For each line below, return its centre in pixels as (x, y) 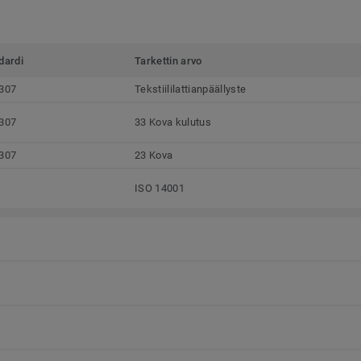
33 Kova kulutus (173, 122)
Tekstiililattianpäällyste (191, 89)
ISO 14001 (160, 189)
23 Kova (154, 156)
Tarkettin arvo (168, 61)
